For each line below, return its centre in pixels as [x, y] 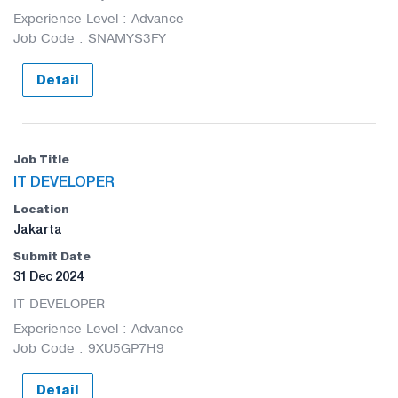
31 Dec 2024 [48, 276]
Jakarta [38, 229]
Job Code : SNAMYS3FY [90, 38]
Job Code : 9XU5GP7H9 [89, 348]
